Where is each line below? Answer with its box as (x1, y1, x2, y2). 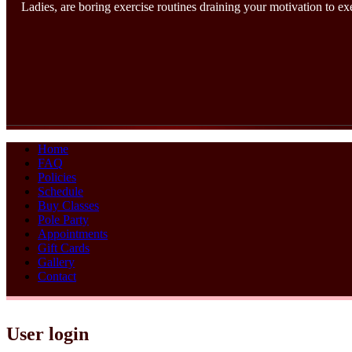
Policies (38, 170, 76, 185)
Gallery (38, 255, 75, 269)
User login (6, 323, 89, 344)
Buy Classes (38, 199, 99, 213)
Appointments (38, 227, 108, 241)
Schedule (38, 185, 83, 199)
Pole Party (38, 213, 89, 227)
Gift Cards (38, 241, 90, 255)
